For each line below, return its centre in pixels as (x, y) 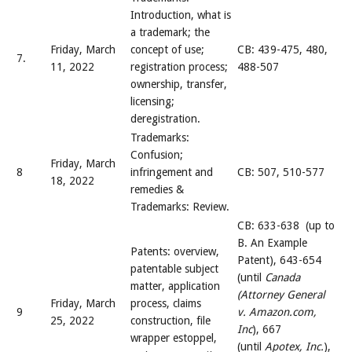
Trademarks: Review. (180, 207)
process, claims (166, 303)
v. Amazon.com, (277, 312)
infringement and (172, 172)
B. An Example (272, 243)
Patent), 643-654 (279, 260)
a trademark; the (170, 32)
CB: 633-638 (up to (286, 225)
